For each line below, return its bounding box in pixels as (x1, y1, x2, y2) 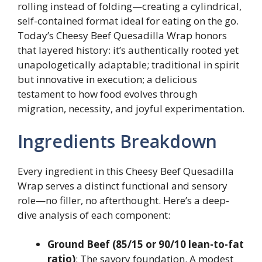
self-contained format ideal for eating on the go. (18, 14, 239, 27)
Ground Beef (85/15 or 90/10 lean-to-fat (47, 237, 244, 251)
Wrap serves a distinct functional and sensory (18, 178, 227, 192)
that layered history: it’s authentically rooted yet (18, 43, 239, 57)
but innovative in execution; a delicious (18, 73, 197, 86)
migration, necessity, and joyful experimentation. (18, 102, 244, 115)
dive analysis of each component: (18, 208, 170, 222)
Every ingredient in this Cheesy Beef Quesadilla (18, 164, 234, 178)
